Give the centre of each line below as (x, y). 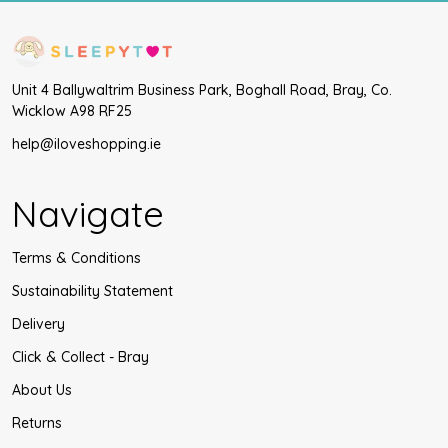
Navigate (88, 214)
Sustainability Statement (92, 291)
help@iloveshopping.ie (86, 144)
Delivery (38, 324)
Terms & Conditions (76, 258)
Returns (37, 423)
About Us (42, 390)
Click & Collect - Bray (80, 357)
